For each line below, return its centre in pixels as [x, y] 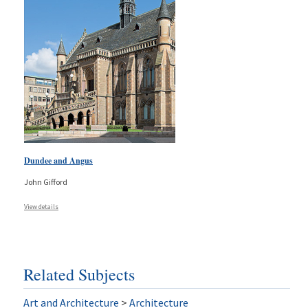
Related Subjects [79, 274]
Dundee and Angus [58, 160]
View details [41, 206]
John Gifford [46, 181]
